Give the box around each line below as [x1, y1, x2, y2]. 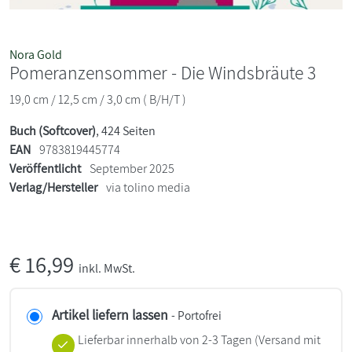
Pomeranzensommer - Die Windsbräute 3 [9, 60, 316, 85]
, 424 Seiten [96, 122, 156, 139]
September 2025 [87, 159, 174, 177]
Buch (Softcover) [9, 122, 96, 139]
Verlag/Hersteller [9, 178, 97, 196]
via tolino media [106, 178, 190, 196]
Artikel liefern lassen [52, 305, 168, 324]
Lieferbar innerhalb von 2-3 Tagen [77, 331, 252, 348]
